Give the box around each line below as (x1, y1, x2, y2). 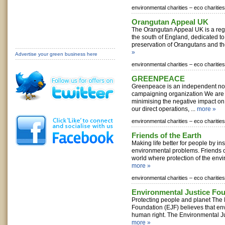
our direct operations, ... (132, 105, 197, 113)
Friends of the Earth (132, 131, 201, 140)
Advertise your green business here (15, 51, 97, 57)
